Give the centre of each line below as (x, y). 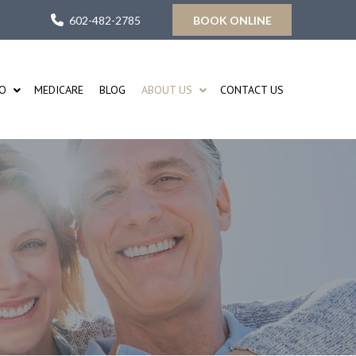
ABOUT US (167, 89)
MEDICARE (59, 89)
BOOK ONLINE (232, 20)
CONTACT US (252, 89)
